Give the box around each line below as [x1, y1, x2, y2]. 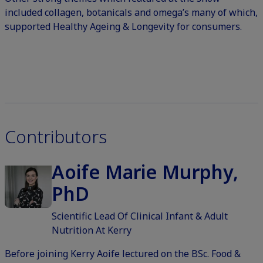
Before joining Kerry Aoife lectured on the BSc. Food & [5, 247, 241, 261]
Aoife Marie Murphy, [52, 159, 238, 185]
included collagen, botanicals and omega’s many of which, [5, 6, 258, 19]
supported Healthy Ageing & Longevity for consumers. [5, 20, 242, 33]
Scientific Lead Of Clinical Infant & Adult [52, 210, 228, 223]
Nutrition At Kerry [52, 224, 131, 237]
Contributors [5, 124, 107, 149]
